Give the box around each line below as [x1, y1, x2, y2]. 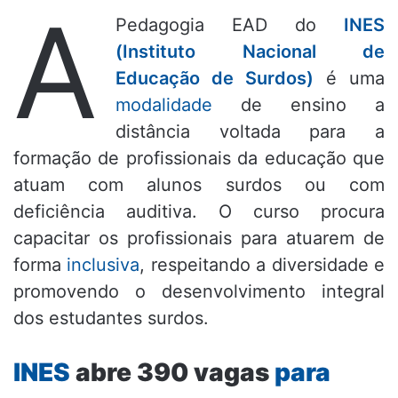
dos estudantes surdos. [13, 307, 209, 330]
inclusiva [67, 254, 140, 276]
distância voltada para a [115, 121, 385, 143]
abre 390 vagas [70, 357, 275, 388]
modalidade [115, 94, 212, 116]
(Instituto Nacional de [115, 41, 385, 63]
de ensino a [212, 94, 385, 116]
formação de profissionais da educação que [13, 147, 385, 170]
